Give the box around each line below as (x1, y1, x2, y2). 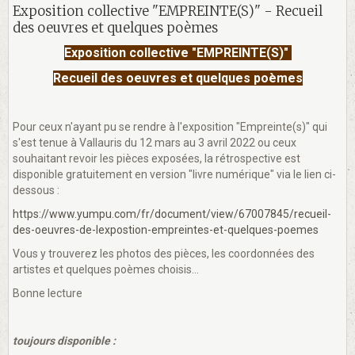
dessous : (13, 183, 59, 197)
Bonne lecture (13, 286, 82, 300)
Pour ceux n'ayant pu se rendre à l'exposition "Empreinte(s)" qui (13, 120, 327, 133)
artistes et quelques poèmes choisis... (13, 262, 199, 276)
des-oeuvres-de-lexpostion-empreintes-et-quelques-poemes (13, 223, 319, 236)
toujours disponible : (13, 334, 116, 347)
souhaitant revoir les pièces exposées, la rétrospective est (13, 151, 300, 165)
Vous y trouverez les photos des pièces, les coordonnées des (13, 246, 315, 260)
